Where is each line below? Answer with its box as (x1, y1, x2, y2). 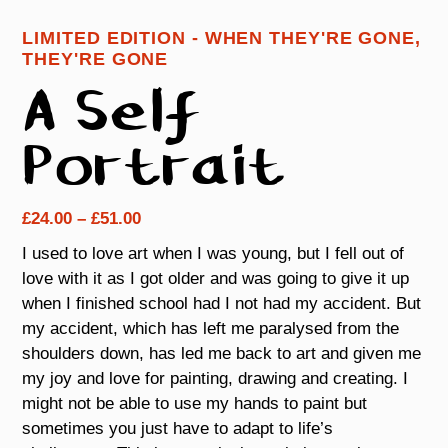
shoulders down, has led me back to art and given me (22, 344, 422, 364)
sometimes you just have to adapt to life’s (22, 419, 334, 439)
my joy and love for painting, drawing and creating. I (22, 369, 409, 389)
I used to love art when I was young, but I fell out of (22, 244, 405, 264)
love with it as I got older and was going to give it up (22, 269, 410, 289)
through (140, 283, 204, 303)
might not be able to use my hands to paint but (22, 394, 368, 414)
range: (140, 233, 192, 253)
